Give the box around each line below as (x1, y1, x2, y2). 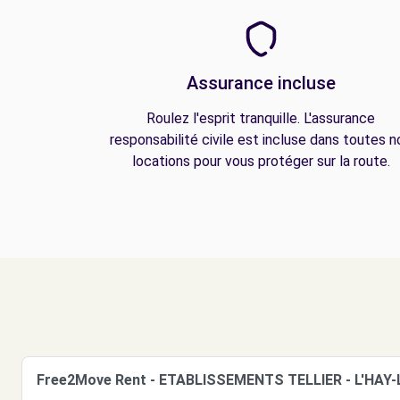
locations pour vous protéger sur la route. (131, 153, 390, 170)
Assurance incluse (186, 72, 336, 94)
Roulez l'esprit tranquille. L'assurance (146, 110, 375, 127)
